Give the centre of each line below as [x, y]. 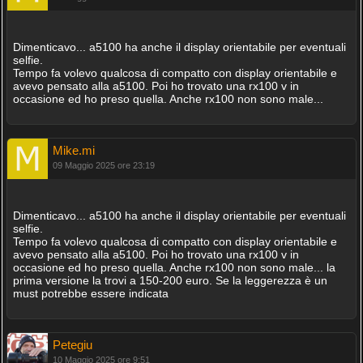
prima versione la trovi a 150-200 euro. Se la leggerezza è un [170, 280]
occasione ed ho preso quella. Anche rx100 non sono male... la [174, 267]
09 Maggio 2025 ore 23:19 [103, 165]
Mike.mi [73, 150]
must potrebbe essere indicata [90, 293]
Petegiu [72, 345]
